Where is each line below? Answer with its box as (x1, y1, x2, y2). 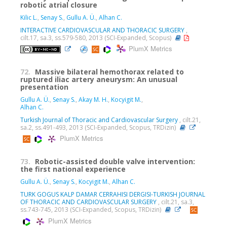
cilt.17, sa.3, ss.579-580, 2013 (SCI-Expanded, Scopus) (20, 33, 173, 42)
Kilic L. (20, 13, 37, 22)
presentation (20, 82, 68, 92)
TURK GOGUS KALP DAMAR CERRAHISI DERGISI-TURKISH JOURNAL (20, 190, 205, 199)
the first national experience (20, 164, 126, 174)
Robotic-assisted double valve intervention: (35, 156, 195, 166)
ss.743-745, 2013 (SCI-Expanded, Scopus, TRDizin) (20, 205, 163, 214)
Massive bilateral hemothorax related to (35, 66, 184, 77)
